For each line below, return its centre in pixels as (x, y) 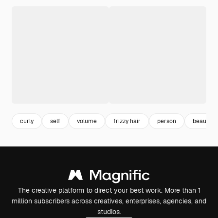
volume (87, 121)
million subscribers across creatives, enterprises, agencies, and (109, 201)
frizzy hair (127, 121)
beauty (202, 121)
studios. (109, 212)
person (167, 121)
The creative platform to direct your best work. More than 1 (109, 191)
